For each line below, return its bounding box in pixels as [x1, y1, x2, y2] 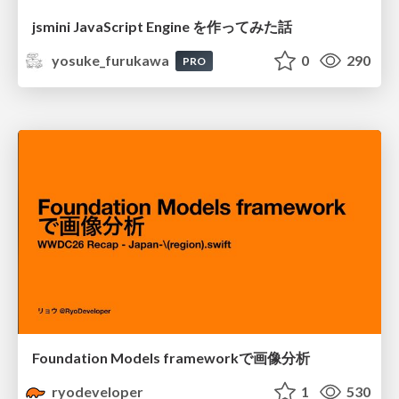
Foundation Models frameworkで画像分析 [32, 349, 310, 367]
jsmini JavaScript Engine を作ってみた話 [32, 17, 292, 35]
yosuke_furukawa [49, 51, 173, 69]
